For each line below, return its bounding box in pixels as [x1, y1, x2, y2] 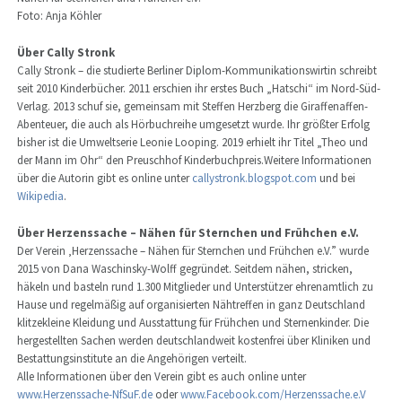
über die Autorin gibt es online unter [16, 170, 192, 187]
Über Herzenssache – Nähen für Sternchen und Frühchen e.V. [16, 224, 359, 240]
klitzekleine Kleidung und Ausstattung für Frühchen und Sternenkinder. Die [16, 314, 369, 330]
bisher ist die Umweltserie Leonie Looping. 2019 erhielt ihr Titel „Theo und [16, 135, 368, 151]
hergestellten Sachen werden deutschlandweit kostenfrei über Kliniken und [16, 332, 371, 348]
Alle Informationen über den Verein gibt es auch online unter [16, 368, 306, 384]
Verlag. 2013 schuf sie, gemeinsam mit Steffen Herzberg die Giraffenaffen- [16, 99, 368, 115]
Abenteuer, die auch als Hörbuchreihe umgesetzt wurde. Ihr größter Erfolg [16, 117, 370, 133]
